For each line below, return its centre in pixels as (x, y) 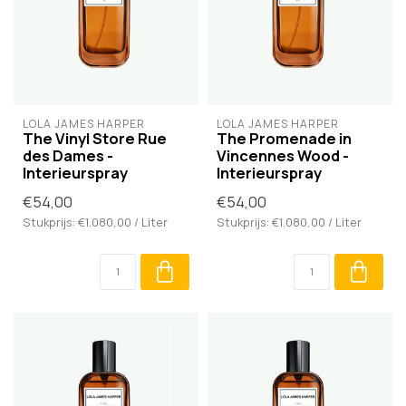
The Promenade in (284, 139)
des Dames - (68, 156)
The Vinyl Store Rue (95, 139)
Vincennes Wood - (283, 156)
